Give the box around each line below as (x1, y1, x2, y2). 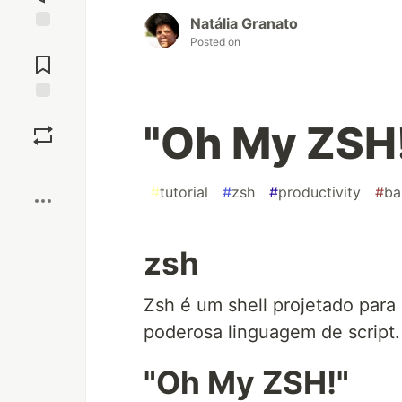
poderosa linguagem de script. (144, 321, 400, 344)
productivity (278, 183, 361, 202)
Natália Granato (190, 14, 298, 33)
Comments (12, 49, 74, 66)
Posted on (190, 35, 240, 49)
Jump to (19, 34, 67, 50)
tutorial (160, 183, 208, 202)
